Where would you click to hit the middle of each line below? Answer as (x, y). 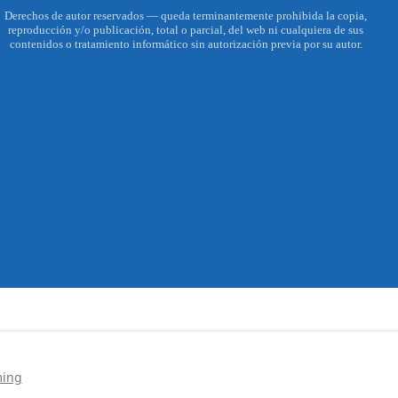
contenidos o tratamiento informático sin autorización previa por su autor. (186, 44)
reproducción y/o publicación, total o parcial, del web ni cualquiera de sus (186, 30)
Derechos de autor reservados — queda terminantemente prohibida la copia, (186, 16)
